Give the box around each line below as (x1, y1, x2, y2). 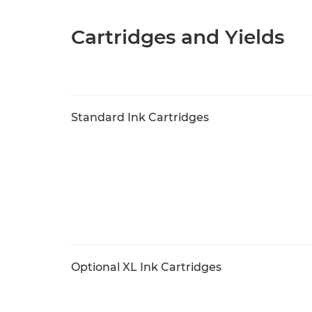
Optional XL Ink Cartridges (71, 260, 221, 274)
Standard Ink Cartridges (71, 110, 209, 124)
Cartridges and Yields (71, 24, 284, 49)
